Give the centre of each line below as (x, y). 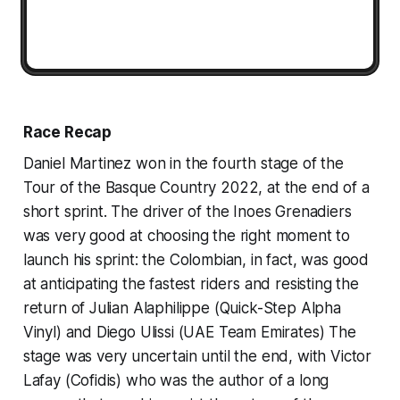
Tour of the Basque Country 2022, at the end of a (196, 187)
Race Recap (67, 132)
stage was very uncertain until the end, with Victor (197, 356)
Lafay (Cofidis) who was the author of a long (176, 380)
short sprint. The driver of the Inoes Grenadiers (187, 211)
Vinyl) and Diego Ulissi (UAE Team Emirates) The (189, 332)
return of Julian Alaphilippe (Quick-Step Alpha (182, 308)
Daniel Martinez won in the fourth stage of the (183, 163)
